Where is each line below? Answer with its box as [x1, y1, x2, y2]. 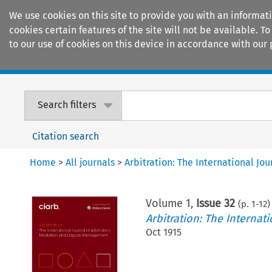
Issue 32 [196, 196, 236, 210]
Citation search [32, 130, 100, 142]
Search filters [38, 99, 97, 111]
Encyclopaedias [188, 55, 260, 68]
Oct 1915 [146, 226, 182, 238]
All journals [66, 156, 115, 168]
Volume [146, 196, 186, 210]
